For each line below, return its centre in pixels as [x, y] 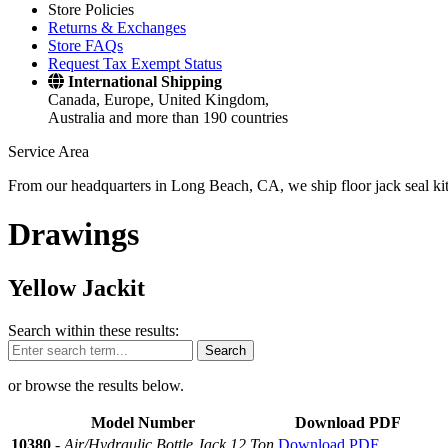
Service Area [48, 151]
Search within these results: [93, 330]
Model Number [142, 422]
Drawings [73, 234]
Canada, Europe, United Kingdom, [158, 99]
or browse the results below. [96, 385]
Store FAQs [85, 45]
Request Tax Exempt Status [135, 63]
